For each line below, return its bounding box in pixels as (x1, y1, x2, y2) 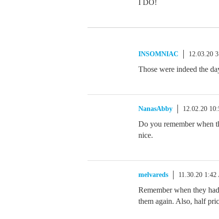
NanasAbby (138, 105, 173, 112)
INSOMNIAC (138, 50, 178, 58)
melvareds (138, 171, 168, 178)
